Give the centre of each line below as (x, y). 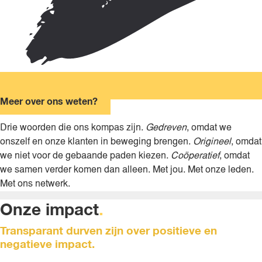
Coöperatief (195, 156)
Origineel (212, 142)
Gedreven (166, 128)
